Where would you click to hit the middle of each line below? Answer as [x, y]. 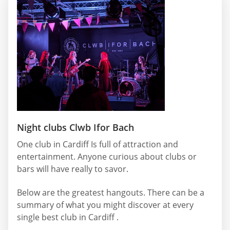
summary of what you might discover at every [105, 205]
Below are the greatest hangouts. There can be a [111, 192]
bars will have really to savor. [73, 169]
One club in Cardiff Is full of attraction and [98, 145]
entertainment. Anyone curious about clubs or [107, 157]
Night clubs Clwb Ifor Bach [75, 128]
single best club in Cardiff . [68, 217]
